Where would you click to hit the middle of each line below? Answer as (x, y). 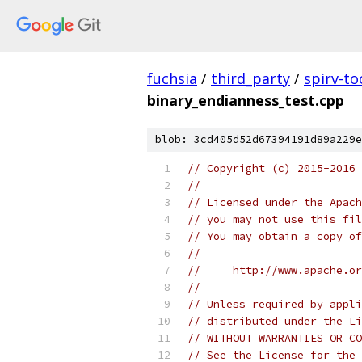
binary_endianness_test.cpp (246, 100)
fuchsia (172, 78)
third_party (250, 78)
